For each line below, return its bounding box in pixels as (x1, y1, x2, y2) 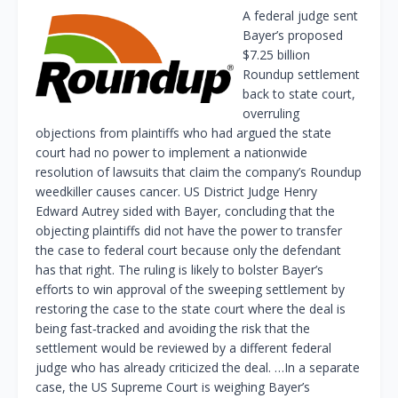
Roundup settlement (243, 66, 360, 84)
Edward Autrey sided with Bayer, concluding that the (36, 203, 335, 220)
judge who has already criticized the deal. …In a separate (36, 359, 360, 377)
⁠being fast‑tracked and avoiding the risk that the (36, 320, 310, 338)
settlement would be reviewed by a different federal (36, 339, 331, 357)
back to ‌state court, (243, 85, 355, 103)
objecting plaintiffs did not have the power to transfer (36, 222, 342, 240)
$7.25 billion (243, 46, 310, 64)
